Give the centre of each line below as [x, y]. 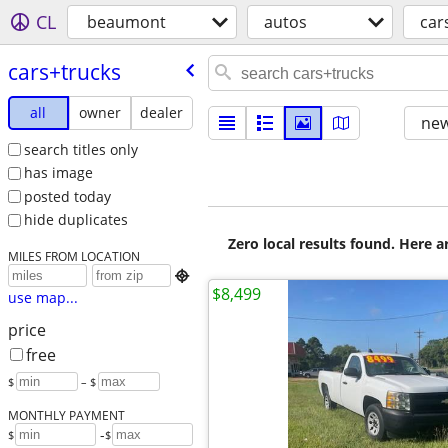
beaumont [126, 22]
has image [58, 173]
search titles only [80, 149]
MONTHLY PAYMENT [66, 415]
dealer [162, 112]
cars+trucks [64, 71]
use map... [42, 298]
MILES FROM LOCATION [73, 256]
